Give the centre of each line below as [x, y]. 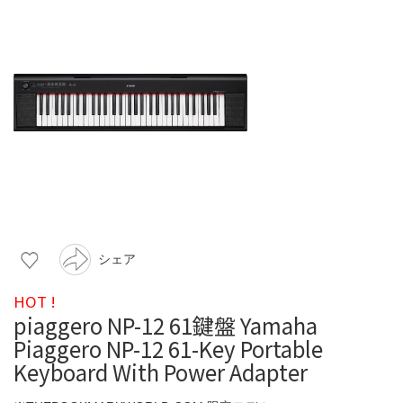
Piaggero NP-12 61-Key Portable [168, 348]
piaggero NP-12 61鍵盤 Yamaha [166, 325]
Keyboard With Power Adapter [161, 372]
